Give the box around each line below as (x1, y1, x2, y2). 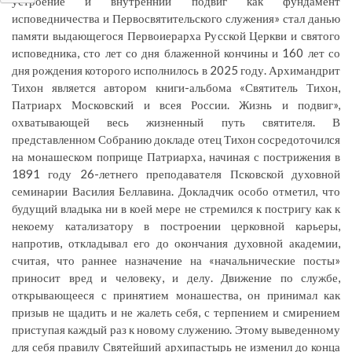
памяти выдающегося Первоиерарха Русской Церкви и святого (12, 28, 340, 43)
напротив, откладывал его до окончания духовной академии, (12, 236, 340, 251)
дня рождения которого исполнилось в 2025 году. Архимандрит (12, 63, 340, 78)
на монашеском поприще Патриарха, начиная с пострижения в (12, 149, 340, 164)
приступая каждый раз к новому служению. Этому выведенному (12, 322, 340, 337)
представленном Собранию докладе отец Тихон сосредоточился (12, 132, 340, 147)
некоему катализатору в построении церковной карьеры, (12, 218, 340, 233)
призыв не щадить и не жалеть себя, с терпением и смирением (12, 305, 340, 320)
